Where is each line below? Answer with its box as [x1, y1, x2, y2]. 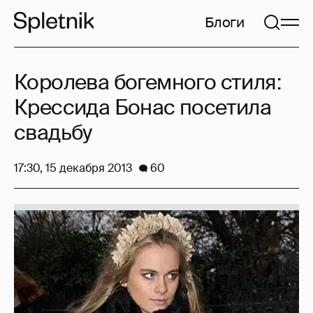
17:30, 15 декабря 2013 [14, 161, 132, 175]
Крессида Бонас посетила [14, 94, 272, 121]
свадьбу [14, 119, 92, 146]
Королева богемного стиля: [14, 68, 281, 96]
